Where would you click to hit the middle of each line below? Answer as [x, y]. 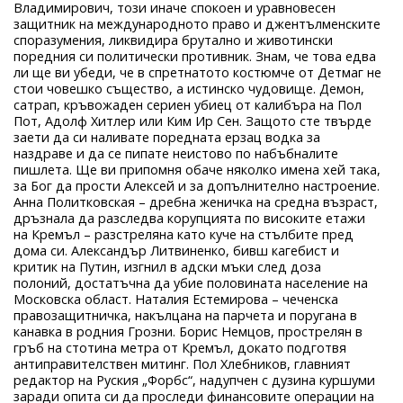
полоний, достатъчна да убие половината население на [191, 282]
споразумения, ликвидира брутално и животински [173, 40]
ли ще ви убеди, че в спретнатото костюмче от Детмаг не [197, 72]
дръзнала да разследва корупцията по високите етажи [189, 218]
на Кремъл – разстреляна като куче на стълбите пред [184, 234]
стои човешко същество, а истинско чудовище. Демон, [189, 88]
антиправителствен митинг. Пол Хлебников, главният [182, 363]
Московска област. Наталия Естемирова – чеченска [176, 299]
